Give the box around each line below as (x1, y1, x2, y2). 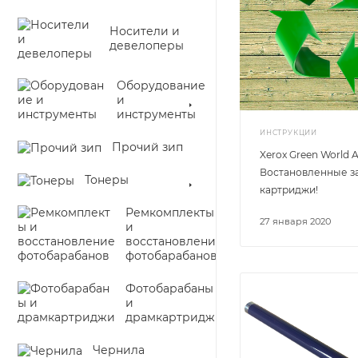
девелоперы (109, 38, 184, 53)
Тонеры (85, 173, 129, 187)
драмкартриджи (125, 310, 223, 324)
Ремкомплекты (125, 205, 214, 220)
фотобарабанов (125, 249, 217, 263)
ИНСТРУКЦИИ (260, 129, 317, 137)
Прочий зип (112, 140, 183, 154)
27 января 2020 (265, 216, 331, 227)
